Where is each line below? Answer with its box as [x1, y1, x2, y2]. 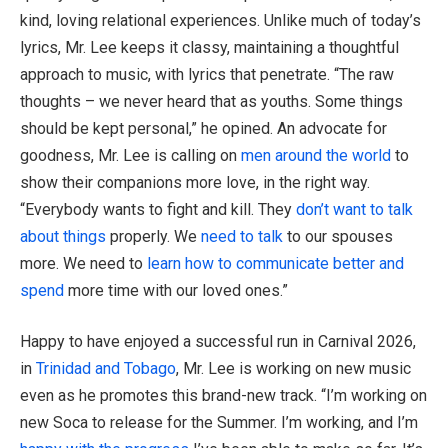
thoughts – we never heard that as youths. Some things [20, 91, 403, 111]
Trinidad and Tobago [36, 359, 176, 379]
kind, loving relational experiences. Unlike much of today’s [20, 10, 421, 30]
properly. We [106, 226, 201, 246]
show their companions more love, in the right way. [20, 172, 370, 192]
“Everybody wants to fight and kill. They [20, 199, 296, 219]
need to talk [201, 226, 283, 246]
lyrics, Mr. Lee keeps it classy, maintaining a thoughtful [20, 37, 399, 57]
